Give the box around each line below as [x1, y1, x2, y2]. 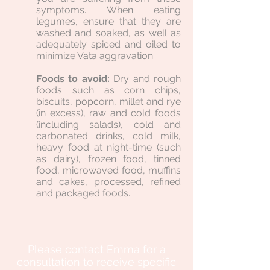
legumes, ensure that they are [36, 16, 181, 27]
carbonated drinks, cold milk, [36, 130, 181, 142]
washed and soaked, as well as [36, 27, 181, 39]
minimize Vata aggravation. [36, 50, 155, 61]
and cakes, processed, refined [36, 176, 181, 187]
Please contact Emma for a [27, 243, 166, 256]
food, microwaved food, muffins [36, 165, 181, 176]
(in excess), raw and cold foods [36, 107, 181, 119]
